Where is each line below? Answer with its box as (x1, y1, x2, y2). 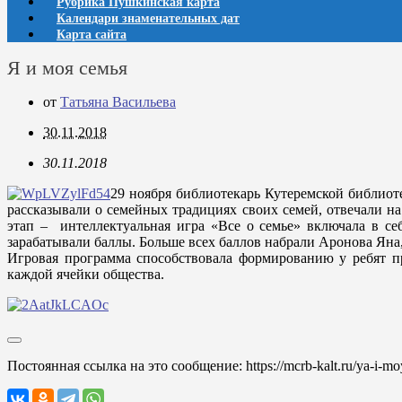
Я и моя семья (7, 57, 127, 79)
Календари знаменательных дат (57, 12, 240, 25)
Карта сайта (57, 28, 127, 41)
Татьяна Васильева (60, 94, 176, 109)
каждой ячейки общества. (7, 267, 164, 282)
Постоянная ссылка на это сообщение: (7, 358, 246, 373)
